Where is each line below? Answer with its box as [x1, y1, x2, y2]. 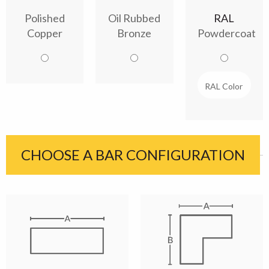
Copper [27, 26, 63, 40]
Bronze [117, 26, 152, 40]
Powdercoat [197, 26, 256, 40]
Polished [25, 11, 65, 25]
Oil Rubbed [108, 11, 161, 25]
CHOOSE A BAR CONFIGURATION [21, 146, 245, 163]
